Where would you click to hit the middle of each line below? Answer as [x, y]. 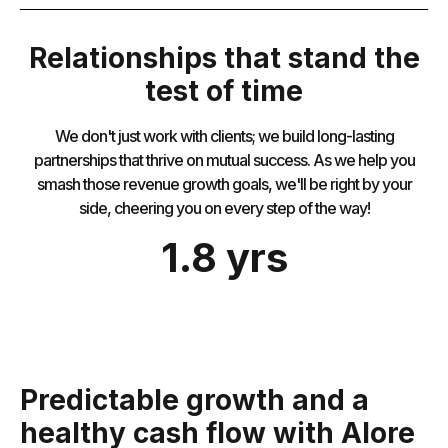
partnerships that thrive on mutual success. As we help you [224, 160]
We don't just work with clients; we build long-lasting [224, 136]
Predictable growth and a [194, 400]
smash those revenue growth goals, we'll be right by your [224, 184]
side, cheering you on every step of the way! [224, 208]
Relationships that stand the [224, 58]
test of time [224, 91]
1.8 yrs [224, 258]
